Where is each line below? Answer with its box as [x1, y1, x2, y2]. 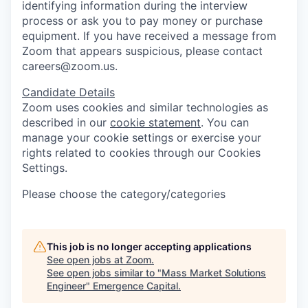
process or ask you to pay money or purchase [22, 13, 263, 27]
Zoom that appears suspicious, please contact [22, 43, 263, 58]
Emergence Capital [93, 279, 178, 291]
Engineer [47, 279, 86, 291]
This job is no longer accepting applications [47, 240, 252, 252]
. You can [201, 115, 249, 129]
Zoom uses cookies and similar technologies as [22, 100, 268, 114]
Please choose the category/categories [22, 186, 225, 201]
